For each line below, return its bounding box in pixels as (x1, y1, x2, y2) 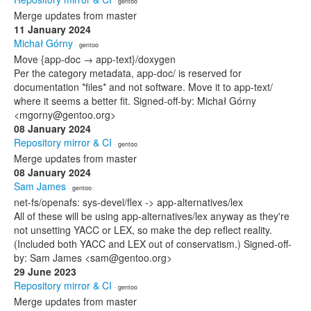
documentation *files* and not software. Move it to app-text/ (14, 80, 273, 94)
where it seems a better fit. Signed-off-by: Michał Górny (14, 94, 256, 108)
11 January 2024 (14, 22, 91, 36)
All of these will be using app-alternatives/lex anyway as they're (14, 209, 289, 223)
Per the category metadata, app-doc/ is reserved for (14, 66, 242, 80)
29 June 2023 (14, 264, 76, 278)
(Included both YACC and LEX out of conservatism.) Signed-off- (14, 237, 292, 251)
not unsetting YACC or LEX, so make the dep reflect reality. (14, 223, 272, 237)
